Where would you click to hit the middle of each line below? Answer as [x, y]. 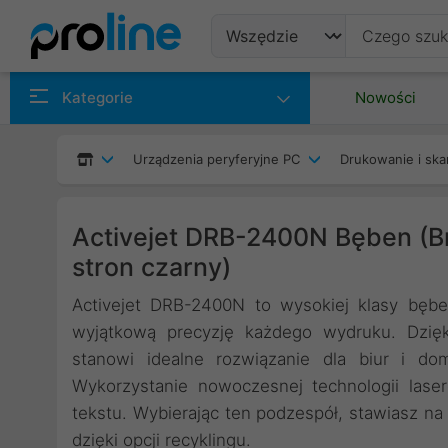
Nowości [385, 97]
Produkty [269, 84]
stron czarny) [151, 267]
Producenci [280, 133]
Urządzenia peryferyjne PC [216, 159]
